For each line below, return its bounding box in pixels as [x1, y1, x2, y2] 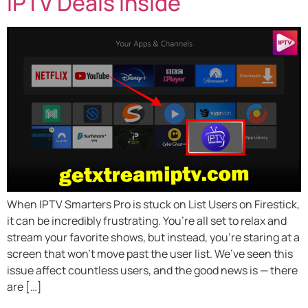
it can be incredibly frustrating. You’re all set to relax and [7, 213, 287, 229]
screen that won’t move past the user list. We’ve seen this [7, 246, 293, 262]
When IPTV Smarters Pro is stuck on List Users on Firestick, [7, 197, 300, 212]
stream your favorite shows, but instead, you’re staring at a [7, 230, 300, 245]
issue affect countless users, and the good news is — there [7, 263, 298, 278]
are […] [7, 279, 42, 295]
